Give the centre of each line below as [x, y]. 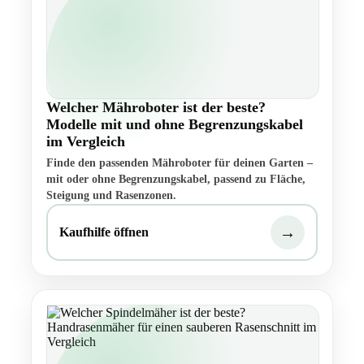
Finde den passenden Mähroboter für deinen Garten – [180, 163]
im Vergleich [86, 142]
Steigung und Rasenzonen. [111, 196]
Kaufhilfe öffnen [104, 232]
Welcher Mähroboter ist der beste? [156, 108]
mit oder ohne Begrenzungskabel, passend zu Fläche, [176, 180]
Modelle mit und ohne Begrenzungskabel [175, 125]
